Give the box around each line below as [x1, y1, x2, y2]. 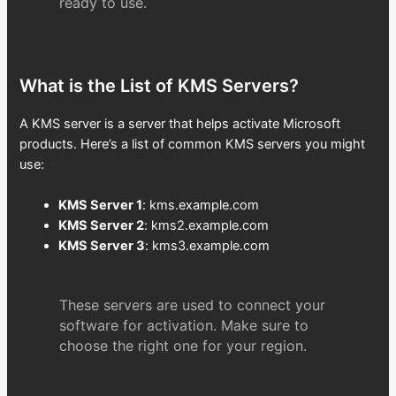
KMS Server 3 [58, 237, 146, 254]
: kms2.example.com [144, 217, 270, 233]
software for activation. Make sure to [58, 316, 308, 335]
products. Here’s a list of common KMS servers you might [19, 135, 366, 152]
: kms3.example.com [145, 237, 270, 254]
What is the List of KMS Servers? [19, 74, 300, 96]
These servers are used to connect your [58, 296, 325, 315]
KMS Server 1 [58, 196, 143, 213]
